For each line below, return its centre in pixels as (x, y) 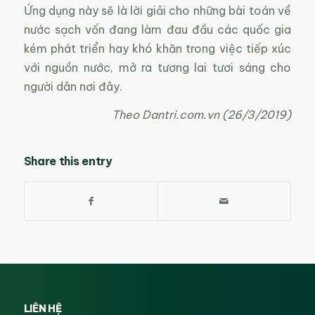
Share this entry (68, 161)
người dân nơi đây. (73, 86)
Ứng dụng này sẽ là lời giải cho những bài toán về (157, 10)
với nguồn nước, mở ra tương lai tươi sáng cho (157, 67)
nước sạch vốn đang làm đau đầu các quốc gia (157, 29)
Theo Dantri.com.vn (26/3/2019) (202, 115)
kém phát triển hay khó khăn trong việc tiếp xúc (157, 48)
